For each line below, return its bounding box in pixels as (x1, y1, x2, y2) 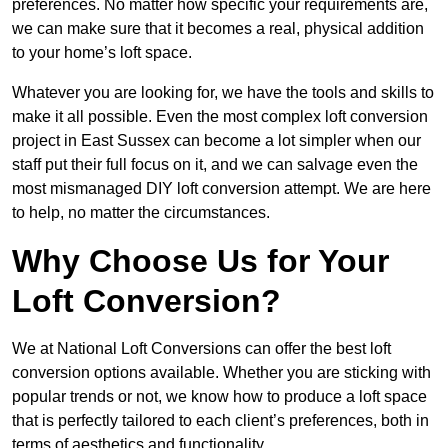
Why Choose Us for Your (12, 243, 389, 280)
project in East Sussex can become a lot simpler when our (12, 132, 421, 150)
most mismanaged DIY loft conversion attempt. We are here (12, 180, 431, 198)
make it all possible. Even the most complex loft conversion (12, 108, 428, 126)
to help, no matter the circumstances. (12, 204, 270, 222)
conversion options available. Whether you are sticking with (12, 364, 431, 382)
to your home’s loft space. (12, 44, 192, 62)
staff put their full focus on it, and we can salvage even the (12, 156, 418, 174)
